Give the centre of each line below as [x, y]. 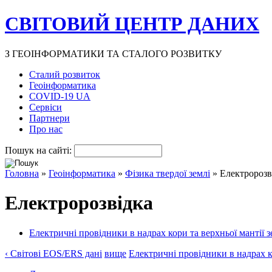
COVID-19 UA [60, 96]
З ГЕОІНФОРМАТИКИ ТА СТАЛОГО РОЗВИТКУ [113, 53]
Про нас [46, 129]
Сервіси [46, 107]
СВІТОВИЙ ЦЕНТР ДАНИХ [132, 24]
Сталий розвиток [65, 74]
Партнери [49, 118]
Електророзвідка [79, 203]
